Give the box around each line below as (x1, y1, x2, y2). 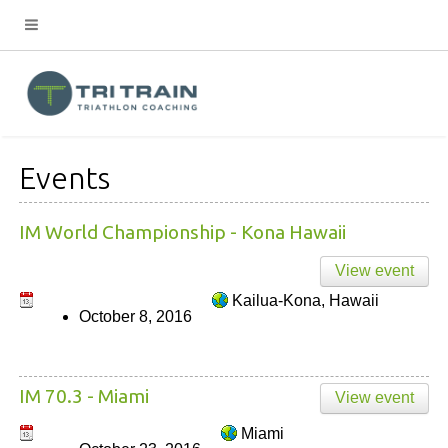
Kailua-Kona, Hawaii (232, 292, 379, 309)
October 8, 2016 (79, 308, 192, 325)
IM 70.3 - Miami (19, 385, 149, 407)
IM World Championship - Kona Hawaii (19, 221, 346, 243)
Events (19, 161, 110, 195)
